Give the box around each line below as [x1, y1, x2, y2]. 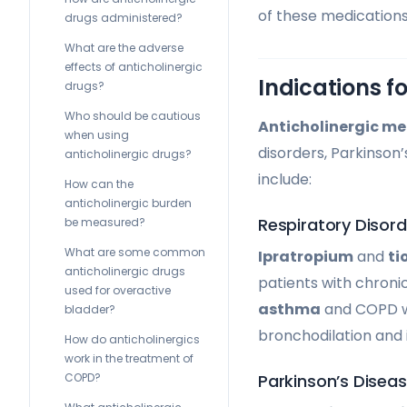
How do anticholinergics [65, 332, 200, 347]
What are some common [65, 244, 205, 260]
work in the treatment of [65, 351, 194, 366]
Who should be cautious [65, 108, 201, 124]
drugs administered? [65, 10, 183, 25]
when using [65, 127, 129, 143]
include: [258, 168, 312, 190]
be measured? [65, 214, 145, 230]
